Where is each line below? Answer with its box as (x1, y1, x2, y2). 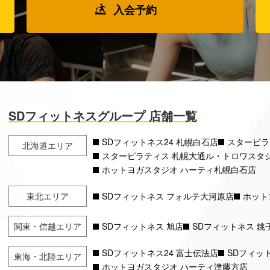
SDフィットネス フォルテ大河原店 (102, 190, 234, 202)
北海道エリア (22, 139, 74, 152)
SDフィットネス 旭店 (102, 220, 184, 233)
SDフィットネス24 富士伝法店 (102, 246, 219, 259)
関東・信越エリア (14, 220, 82, 233)
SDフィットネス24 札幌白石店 (102, 136, 219, 148)
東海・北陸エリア (14, 250, 82, 263)
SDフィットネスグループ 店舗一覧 (8, 107, 198, 125)
